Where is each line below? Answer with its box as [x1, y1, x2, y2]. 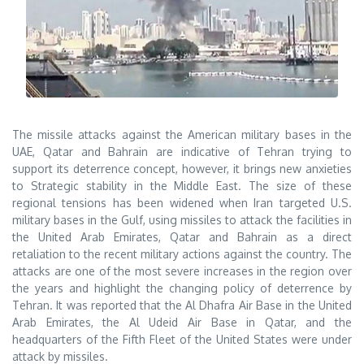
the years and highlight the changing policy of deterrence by [12, 281, 352, 296]
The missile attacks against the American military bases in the [12, 128, 352, 142]
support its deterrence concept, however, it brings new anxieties [12, 162, 352, 176]
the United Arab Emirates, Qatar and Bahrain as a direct [12, 230, 352, 245]
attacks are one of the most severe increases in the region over [12, 264, 352, 279]
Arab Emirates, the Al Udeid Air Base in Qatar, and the [12, 315, 352, 330]
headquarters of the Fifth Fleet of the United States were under [12, 332, 352, 347]
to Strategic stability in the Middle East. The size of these [12, 179, 352, 193]
